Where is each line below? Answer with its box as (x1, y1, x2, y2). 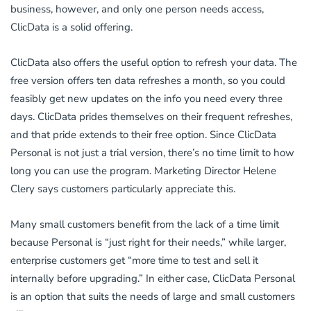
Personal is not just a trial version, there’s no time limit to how (10, 146, 294, 160)
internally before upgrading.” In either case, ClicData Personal (10, 271, 295, 286)
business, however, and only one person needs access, (10, 2, 264, 17)
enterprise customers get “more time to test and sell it (10, 253, 258, 268)
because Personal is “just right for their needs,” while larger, (10, 235, 286, 250)
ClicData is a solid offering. (10, 20, 133, 35)
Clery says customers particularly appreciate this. (10, 182, 235, 196)
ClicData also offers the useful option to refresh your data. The (10, 56, 297, 70)
